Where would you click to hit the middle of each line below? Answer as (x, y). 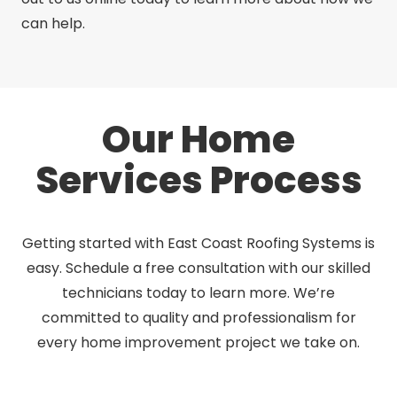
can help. (53, 23)
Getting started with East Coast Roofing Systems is (198, 243)
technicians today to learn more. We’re (198, 292)
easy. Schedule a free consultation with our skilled (198, 268)
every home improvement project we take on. (198, 342)
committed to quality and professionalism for (198, 317)
